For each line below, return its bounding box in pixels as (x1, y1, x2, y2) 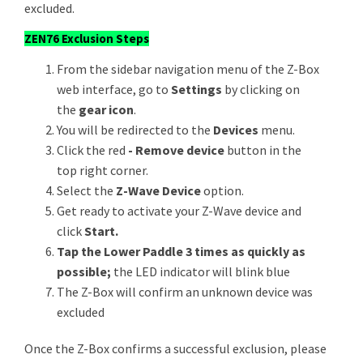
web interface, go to (57, 81, 171, 97)
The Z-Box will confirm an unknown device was (57, 284, 313, 300)
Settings (171, 81, 224, 97)
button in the (227, 142, 301, 158)
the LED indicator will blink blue (113, 263, 290, 280)
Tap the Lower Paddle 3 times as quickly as (57, 243, 305, 259)
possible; (57, 263, 113, 280)
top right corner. (57, 162, 148, 178)
